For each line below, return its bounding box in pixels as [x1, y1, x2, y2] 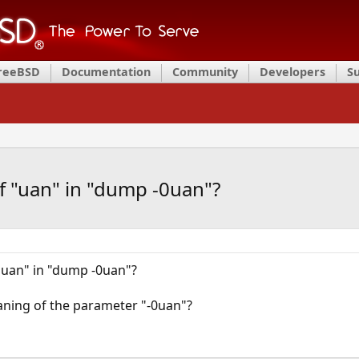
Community [172, 64, 238, 79]
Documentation [62, 64, 151, 79]
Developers [260, 64, 325, 79]
